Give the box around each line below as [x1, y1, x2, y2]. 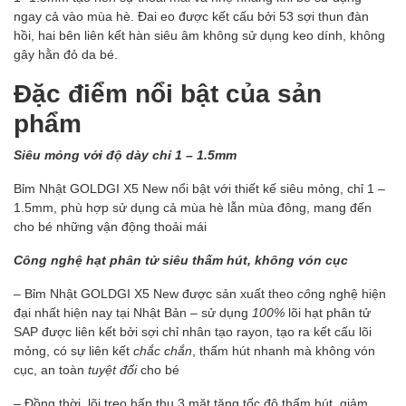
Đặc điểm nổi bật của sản [14, 80, 322, 109]
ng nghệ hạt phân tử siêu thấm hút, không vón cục [31, 253, 348, 268]
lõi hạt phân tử [288, 305, 371, 321]
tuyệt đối [84, 362, 140, 378]
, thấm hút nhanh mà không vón [192, 343, 375, 359]
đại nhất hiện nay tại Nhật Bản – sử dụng [14, 305, 248, 321]
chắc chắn [133, 343, 192, 359]
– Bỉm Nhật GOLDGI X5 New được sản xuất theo [14, 286, 297, 302]
